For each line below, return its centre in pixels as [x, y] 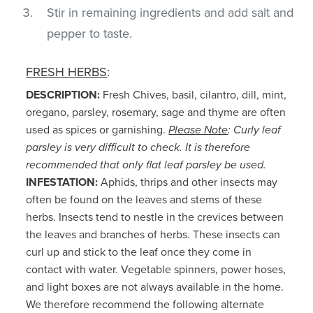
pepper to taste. [90, 33]
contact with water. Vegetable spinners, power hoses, [156, 269]
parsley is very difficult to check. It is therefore [138, 147]
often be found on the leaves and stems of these [144, 199]
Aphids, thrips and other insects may [188, 182]
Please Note [198, 130]
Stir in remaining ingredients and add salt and [170, 12]
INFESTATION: [62, 182]
